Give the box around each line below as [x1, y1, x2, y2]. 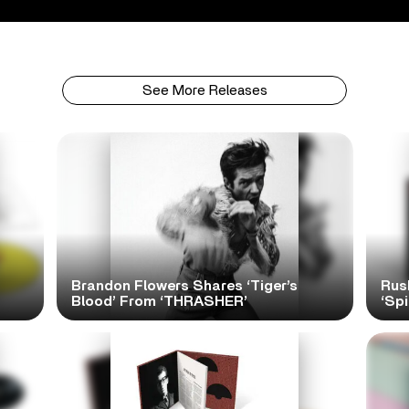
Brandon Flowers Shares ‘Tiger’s [70, 278, 298, 293]
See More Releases [142, 82, 267, 98]
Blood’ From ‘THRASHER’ [70, 293, 247, 309]
